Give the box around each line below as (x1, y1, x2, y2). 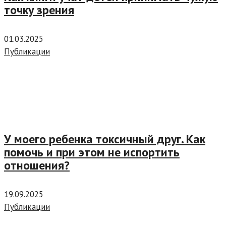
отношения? (4, 157, 70, 174)
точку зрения (4, 2, 74, 18)
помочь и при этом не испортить (4, 144, 180, 160)
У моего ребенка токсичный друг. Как (4, 131, 205, 147)
